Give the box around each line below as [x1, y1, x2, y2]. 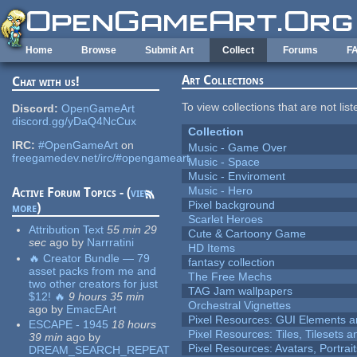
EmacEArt [66, 302, 117, 316]
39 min [29, 331, 64, 344]
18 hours [112, 318, 157, 331]
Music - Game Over [188, 141, 288, 155]
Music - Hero [188, 184, 253, 198]
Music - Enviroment [188, 170, 286, 183]
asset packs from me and [29, 264, 157, 277]
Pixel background [188, 198, 276, 212]
